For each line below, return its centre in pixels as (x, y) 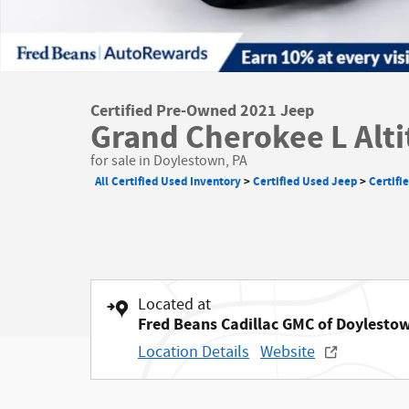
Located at (174, 305)
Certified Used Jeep (305, 182)
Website (288, 352)
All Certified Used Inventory (168, 182)
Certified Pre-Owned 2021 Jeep (202, 111)
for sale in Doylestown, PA (169, 161)
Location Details (194, 352)
